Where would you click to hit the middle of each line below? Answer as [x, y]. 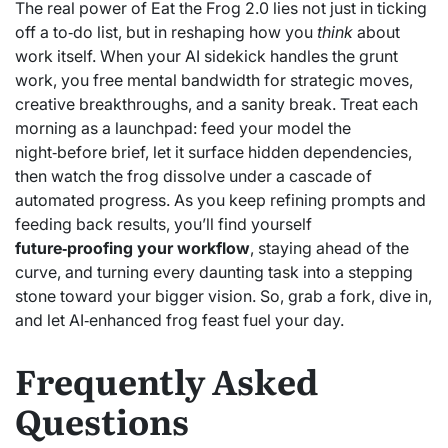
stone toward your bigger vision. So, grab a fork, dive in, [223, 295]
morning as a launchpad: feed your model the [183, 127]
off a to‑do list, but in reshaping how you [166, 31]
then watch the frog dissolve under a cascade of [193, 175]
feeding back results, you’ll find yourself [163, 223]
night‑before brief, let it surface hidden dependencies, [213, 151]
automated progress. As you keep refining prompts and [220, 199]
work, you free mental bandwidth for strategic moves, [214, 79]
